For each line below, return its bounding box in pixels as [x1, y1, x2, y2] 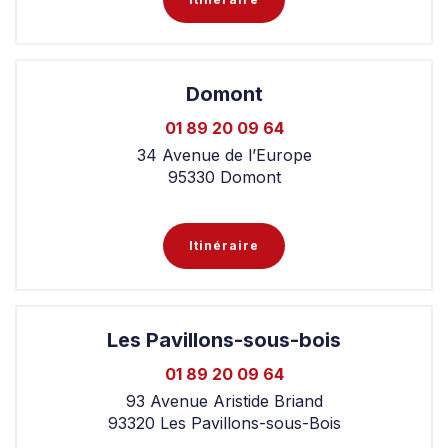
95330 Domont [167, 166, 281, 187]
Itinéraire [189, 237, 259, 253]
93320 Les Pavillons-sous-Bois [107, 412, 341, 433]
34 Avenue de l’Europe [136, 144, 312, 165]
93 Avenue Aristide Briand [125, 390, 323, 411]
